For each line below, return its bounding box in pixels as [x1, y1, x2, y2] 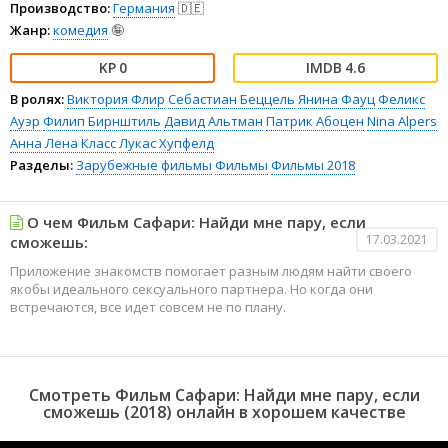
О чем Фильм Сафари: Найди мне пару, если [23, 211, 366, 232]
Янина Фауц [298, 89, 375, 108]
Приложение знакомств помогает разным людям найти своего [10, 261, 412, 280]
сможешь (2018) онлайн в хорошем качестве [42, 400, 406, 423]
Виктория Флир [67, 89, 165, 108]
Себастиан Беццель [168, 89, 295, 108]
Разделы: [10, 155, 73, 174]
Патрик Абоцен [266, 111, 364, 130]
